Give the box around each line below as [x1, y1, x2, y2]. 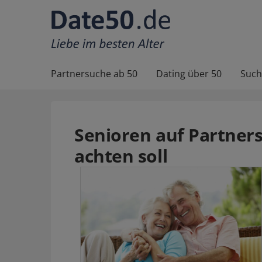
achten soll [74, 144, 168, 168]
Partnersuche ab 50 [51, 67, 137, 80]
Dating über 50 [156, 67, 222, 80]
